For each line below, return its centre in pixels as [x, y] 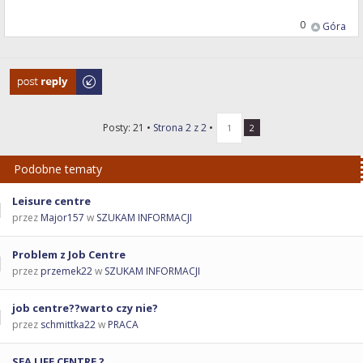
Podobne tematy [58, 169]
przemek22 [66, 271]
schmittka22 [68, 324]
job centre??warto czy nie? [85, 307]
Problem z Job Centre [69, 254]
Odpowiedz [37, 76]
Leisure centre [51, 201]
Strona [169, 127]
